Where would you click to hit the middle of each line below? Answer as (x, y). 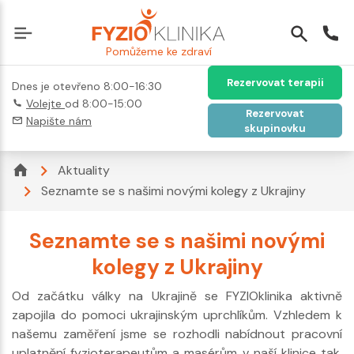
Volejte (45, 104)
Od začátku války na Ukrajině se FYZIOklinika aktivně (177, 296)
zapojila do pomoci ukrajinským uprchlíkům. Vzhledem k (177, 314)
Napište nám (59, 121)
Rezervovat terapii (275, 83)
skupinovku (275, 128)
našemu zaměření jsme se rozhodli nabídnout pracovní (177, 333)
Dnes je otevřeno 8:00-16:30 (87, 86)
